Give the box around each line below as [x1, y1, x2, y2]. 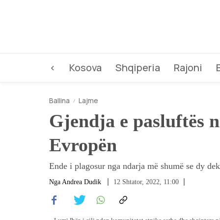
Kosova [69, 61, 102, 74]
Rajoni [174, 61, 202, 74]
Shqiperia [115, 61, 160, 74]
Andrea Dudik [62, 178, 101, 186]
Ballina [49, 96, 70, 105]
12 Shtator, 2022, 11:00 [113, 178, 179, 186]
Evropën [49, 135, 117, 155]
